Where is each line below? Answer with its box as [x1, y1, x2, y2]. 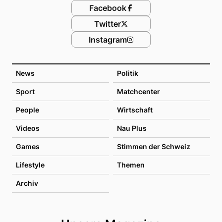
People [16, 105, 39, 114]
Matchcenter [117, 87, 160, 96]
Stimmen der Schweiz [117, 142, 190, 151]
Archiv [16, 178, 38, 187]
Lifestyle [16, 160, 45, 169]
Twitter [94, 18, 121, 29]
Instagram [88, 34, 127, 45]
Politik [117, 68, 138, 77]
